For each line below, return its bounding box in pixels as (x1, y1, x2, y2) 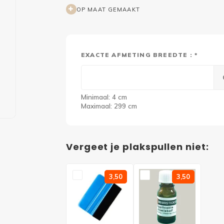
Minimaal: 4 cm (81, 93, 127, 101)
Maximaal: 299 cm (81, 102, 137, 110)
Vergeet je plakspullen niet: (66, 140, 209, 153)
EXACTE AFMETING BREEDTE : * (81, 51, 198, 58)
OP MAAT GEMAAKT (76, 5, 140, 13)
